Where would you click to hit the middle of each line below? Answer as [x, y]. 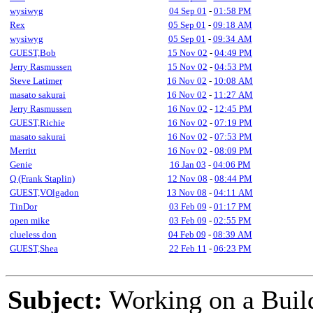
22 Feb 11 [188, 248]
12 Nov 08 [188, 179]
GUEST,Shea [34, 248]
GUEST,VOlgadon [44, 192]
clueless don [33, 234]
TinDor [23, 206]
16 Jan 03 [188, 165]
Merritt [23, 151]
